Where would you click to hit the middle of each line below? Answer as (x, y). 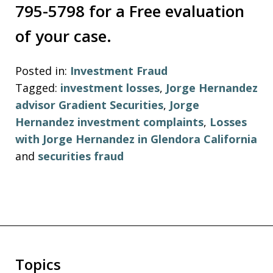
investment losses (110, 88)
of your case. (63, 36)
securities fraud (81, 156)
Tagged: (36, 88)
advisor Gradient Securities (89, 105)
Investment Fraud (119, 71)
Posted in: (41, 71)
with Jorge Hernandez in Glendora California (136, 139)
